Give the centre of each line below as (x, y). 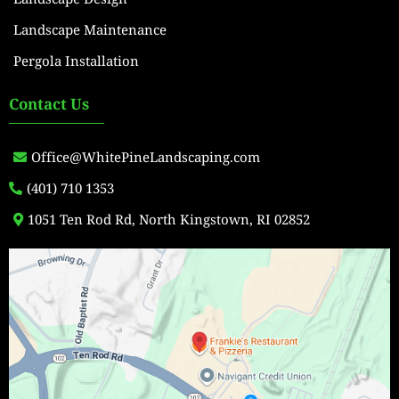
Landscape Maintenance (90, 30)
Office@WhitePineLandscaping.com (146, 157)
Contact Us (49, 104)
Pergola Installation (76, 61)
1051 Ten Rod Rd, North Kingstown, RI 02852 (169, 220)
